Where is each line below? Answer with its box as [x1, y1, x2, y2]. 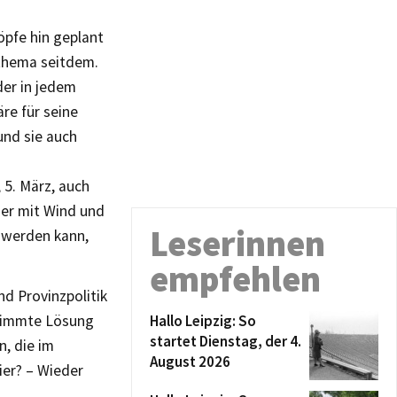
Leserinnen [150, 222, 325, 266]
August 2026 [150, 352, 230, 371]
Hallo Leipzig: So [150, 311, 256, 331]
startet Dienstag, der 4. [150, 331, 301, 351]
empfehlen [150, 257, 321, 301]
